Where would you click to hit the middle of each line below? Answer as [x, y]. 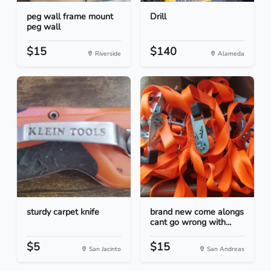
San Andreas [225, 249]
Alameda [230, 54]
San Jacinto [104, 249]
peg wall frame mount [70, 17]
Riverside [107, 54]
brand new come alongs [197, 212]
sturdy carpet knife [63, 212]
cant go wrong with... [191, 222]
